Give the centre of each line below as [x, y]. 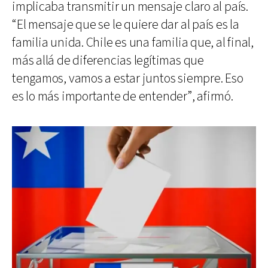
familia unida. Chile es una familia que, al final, [133, 42]
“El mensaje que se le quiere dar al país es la [126, 25]
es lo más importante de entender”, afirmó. [123, 96]
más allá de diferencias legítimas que [108, 60]
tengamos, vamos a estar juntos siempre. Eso [128, 78]
